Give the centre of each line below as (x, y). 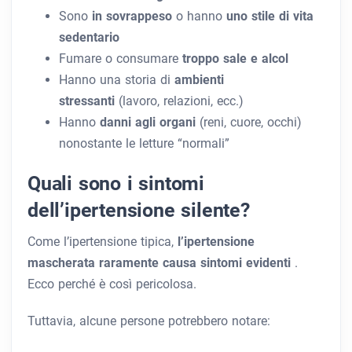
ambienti (199, 80)
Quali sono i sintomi (116, 183)
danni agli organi (150, 123)
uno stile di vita (270, 16)
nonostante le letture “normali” (144, 144)
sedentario (89, 38)
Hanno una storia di (117, 80)
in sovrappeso (134, 16)
